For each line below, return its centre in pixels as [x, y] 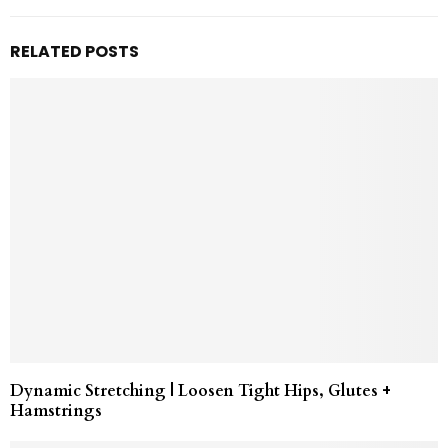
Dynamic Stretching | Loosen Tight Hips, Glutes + [200, 390]
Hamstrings [56, 410]
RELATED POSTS [74, 51]
